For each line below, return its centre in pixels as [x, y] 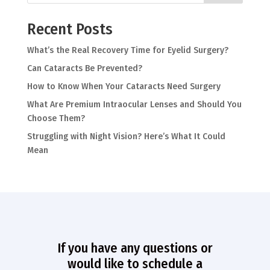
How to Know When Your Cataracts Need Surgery [124, 87]
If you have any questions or [135, 248]
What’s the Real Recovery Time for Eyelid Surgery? [127, 51]
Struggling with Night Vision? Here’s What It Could [126, 137]
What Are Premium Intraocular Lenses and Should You [134, 105]
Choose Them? [56, 119]
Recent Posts [70, 30]
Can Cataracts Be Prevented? [84, 69]
